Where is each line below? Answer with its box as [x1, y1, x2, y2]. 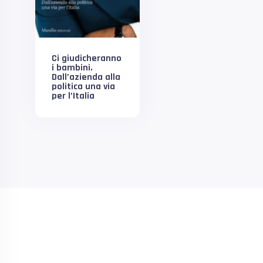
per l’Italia [52, 90, 95, 103]
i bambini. [52, 62, 93, 75]
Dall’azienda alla [52, 71, 120, 84]
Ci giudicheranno [52, 52, 122, 65]
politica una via [52, 80, 115, 93]
